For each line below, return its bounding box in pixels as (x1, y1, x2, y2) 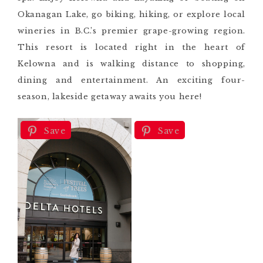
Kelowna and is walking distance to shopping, (18, 59, 245, 69)
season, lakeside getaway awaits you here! (18, 92, 202, 102)
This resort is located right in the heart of (18, 42, 245, 53)
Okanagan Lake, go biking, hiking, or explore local (18, 9, 245, 20)
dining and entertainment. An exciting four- (18, 75, 245, 86)
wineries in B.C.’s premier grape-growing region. (18, 26, 245, 36)
